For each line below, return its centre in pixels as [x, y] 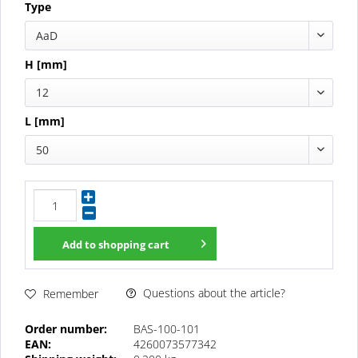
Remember [71, 293]
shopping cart [133, 245]
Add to [79, 245]
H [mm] [46, 64]
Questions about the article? [213, 293]
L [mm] [45, 121]
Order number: [66, 329]
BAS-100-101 [167, 329]
